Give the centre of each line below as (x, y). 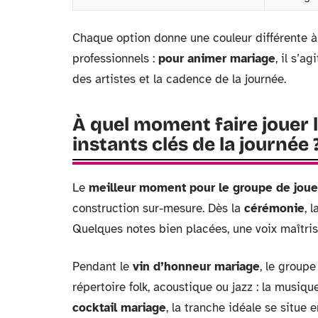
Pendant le (103, 266)
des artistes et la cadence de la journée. (179, 79)
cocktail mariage (119, 307)
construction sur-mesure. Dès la (158, 208)
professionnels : (115, 58)
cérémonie (274, 208)
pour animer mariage (217, 58)
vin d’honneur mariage (196, 266)
